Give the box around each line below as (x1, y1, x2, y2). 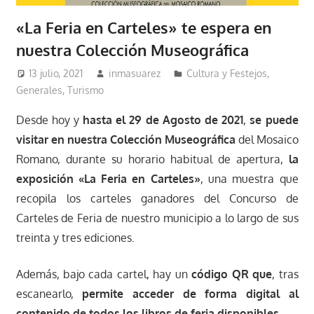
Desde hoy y (15, 113, 83, 128)
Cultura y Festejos (186, 67, 268, 80)
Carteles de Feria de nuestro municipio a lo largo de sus (15, 211, 299, 226)
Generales (15, 84, 62, 97)
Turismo (67, 84, 104, 97)
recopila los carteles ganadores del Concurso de (15, 191, 299, 206)
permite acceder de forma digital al (82, 287, 299, 301)
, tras (272, 267, 299, 282)
